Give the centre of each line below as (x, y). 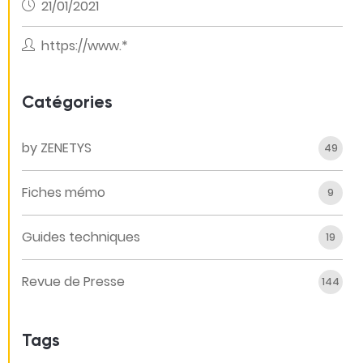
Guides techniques (81, 237)
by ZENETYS (57, 148)
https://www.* (85, 46)
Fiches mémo (64, 192)
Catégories (67, 103)
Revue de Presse (73, 282)
